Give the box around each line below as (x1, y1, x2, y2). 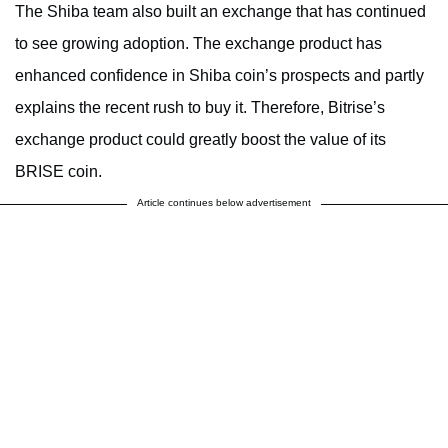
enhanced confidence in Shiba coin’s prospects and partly (15, 67, 424, 85)
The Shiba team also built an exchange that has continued (15, 3, 426, 21)
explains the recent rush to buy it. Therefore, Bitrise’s (15, 99, 385, 117)
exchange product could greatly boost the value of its (15, 131, 386, 149)
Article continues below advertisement (137, 197, 311, 209)
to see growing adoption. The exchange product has (15, 35, 382, 53)
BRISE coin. (15, 163, 102, 181)
